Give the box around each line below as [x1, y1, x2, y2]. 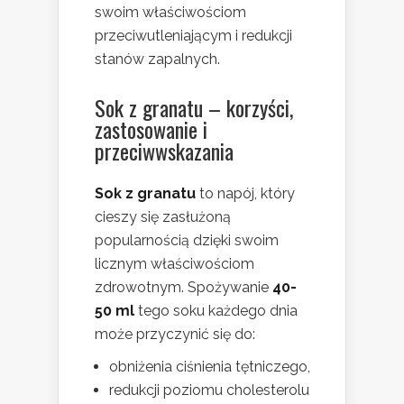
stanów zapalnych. [95, 50, 220, 69]
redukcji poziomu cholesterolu [109, 381, 309, 399]
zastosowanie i [95, 113, 207, 146]
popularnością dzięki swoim [95, 232, 279, 250]
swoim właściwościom [95, 4, 246, 22]
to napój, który [196, 185, 295, 203]
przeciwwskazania [95, 134, 234, 168]
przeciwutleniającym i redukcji [95, 27, 292, 45]
